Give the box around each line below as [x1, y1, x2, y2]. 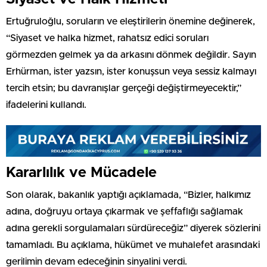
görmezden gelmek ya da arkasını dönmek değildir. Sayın [6, 49, 256, 60]
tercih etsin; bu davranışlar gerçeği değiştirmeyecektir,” [6, 83, 241, 93]
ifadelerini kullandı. [6, 100, 86, 110]
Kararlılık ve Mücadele [6, 165, 157, 180]
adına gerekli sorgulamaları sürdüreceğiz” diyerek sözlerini [6, 223, 260, 233]
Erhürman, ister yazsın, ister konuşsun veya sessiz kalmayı [6, 66, 256, 76]
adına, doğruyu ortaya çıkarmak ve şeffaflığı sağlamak [6, 206, 243, 216]
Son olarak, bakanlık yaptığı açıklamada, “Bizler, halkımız [6, 190, 251, 200]
